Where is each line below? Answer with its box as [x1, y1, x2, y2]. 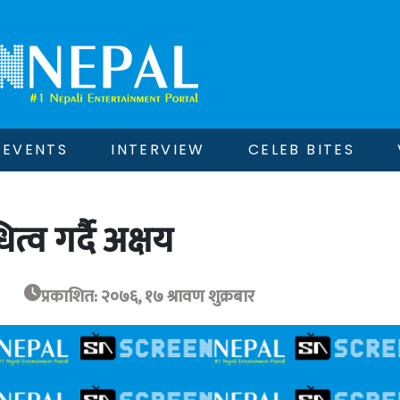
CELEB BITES [247, 139, 355, 160]
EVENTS [2, 139, 69, 160]
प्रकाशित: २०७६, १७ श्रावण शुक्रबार [40, 282, 254, 311]
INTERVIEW [111, 139, 205, 160]
